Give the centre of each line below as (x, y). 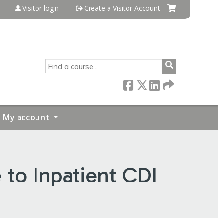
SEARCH (57, 63)
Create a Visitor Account (122, 8)
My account (26, 117)
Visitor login (41, 8)
